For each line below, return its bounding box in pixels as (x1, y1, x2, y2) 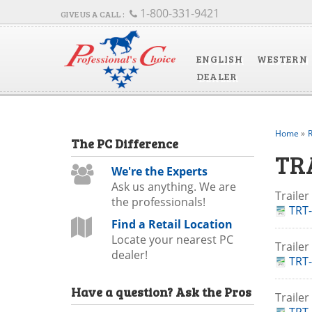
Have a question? (71, 283, 175, 300)
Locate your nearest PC (111, 232, 233, 247)
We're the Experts (111, 164, 208, 179)
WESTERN (256, 52, 308, 65)
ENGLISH (196, 52, 243, 65)
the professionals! (111, 194, 205, 210)
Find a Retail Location (111, 217, 233, 232)
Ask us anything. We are (111, 179, 236, 194)
